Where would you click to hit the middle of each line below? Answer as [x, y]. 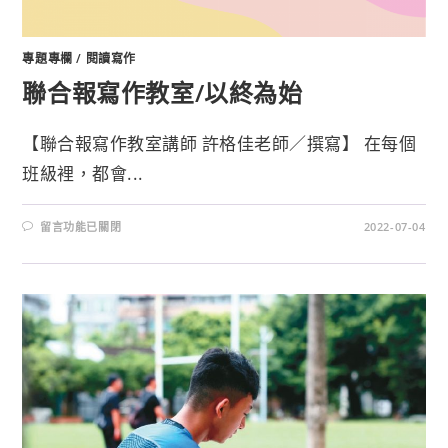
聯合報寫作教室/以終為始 [162, 92]
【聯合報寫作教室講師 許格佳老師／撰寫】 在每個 [219, 143]
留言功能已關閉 [81, 226]
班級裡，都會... [83, 173]
